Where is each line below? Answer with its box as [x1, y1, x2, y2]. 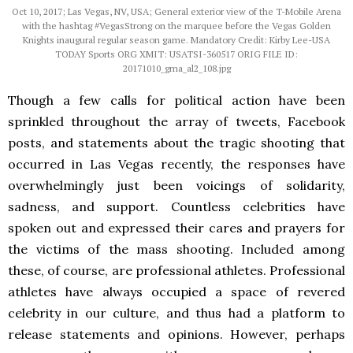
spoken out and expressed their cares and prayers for [8, 219, 345, 236]
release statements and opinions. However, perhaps [8, 325, 345, 342]
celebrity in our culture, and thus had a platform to [8, 304, 345, 321]
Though [8, 91, 54, 108]
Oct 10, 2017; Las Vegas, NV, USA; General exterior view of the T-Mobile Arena [12, 5, 341, 17]
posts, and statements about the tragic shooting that [8, 134, 345, 150]
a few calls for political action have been [62, 91, 345, 108]
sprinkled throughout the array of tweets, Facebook [8, 113, 345, 129]
